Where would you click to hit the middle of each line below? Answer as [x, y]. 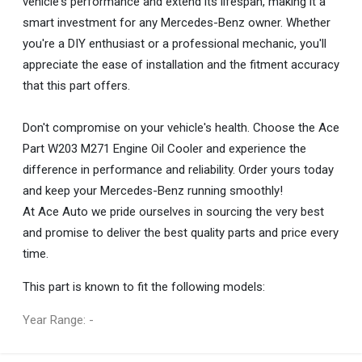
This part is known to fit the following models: [144, 287]
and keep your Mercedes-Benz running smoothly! [153, 191]
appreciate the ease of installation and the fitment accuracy [181, 65]
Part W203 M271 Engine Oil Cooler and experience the [164, 149]
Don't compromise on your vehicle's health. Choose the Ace [181, 128]
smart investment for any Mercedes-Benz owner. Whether [177, 23]
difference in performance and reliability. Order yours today [178, 170]
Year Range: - [58, 320]
